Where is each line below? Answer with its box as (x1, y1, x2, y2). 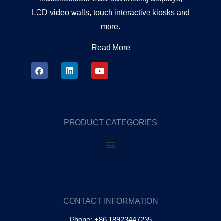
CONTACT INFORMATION (63, 197, 158, 206)
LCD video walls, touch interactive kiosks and (31, 8, 190, 17)
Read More (91, 43, 130, 52)
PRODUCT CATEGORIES (64, 118, 157, 127)
